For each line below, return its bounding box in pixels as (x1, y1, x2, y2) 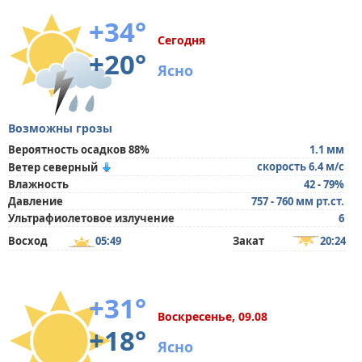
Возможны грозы (8, 120, 112, 136)
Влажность (8, 177, 69, 192)
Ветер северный (8, 160, 98, 175)
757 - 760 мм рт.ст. (251, 194, 344, 208)
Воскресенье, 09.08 (158, 309, 267, 324)
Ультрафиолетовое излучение (8, 211, 175, 225)
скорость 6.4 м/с (257, 159, 344, 174)
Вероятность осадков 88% (8, 142, 149, 157)
